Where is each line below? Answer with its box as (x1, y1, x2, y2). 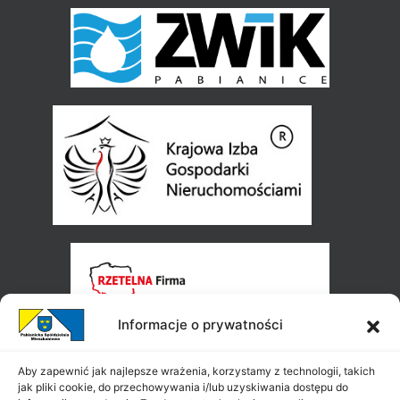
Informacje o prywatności (117, 316, 283, 333)
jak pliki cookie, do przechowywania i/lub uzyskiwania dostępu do (18, 380, 348, 394)
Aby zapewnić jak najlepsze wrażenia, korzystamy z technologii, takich (18, 364, 375, 378)
